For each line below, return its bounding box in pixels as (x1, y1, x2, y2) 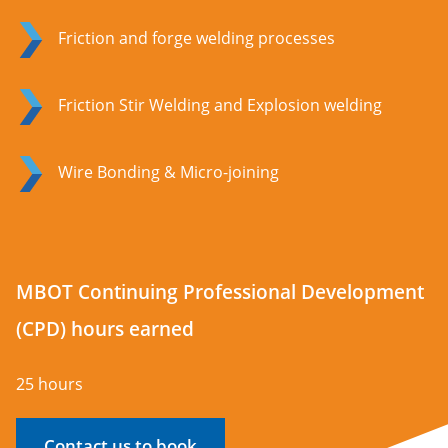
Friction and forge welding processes (58, 27, 335, 50)
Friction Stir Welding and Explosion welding (58, 94, 382, 117)
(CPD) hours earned (16, 316, 194, 343)
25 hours (16, 373, 83, 396)
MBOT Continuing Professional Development (16, 279, 429, 306)
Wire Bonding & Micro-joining (58, 161, 279, 184)
